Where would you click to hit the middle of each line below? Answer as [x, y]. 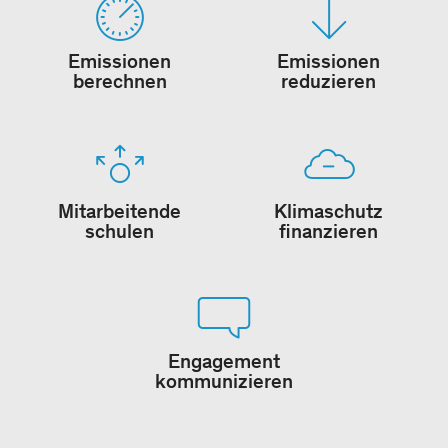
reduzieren [328, 81]
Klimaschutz [328, 211]
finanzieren [328, 231]
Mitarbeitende [119, 211]
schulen [119, 231]
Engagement [224, 361]
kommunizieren [224, 381]
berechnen [119, 81]
